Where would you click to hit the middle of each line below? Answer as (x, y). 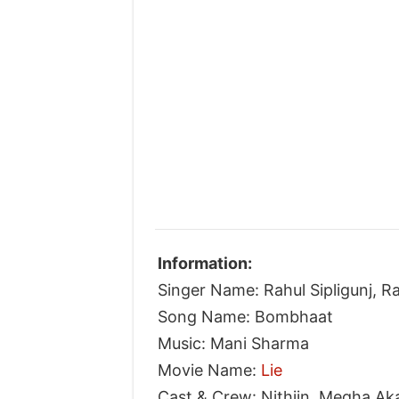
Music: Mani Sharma (233, 343)
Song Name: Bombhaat (245, 316)
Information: (204, 263)
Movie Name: (209, 370)
